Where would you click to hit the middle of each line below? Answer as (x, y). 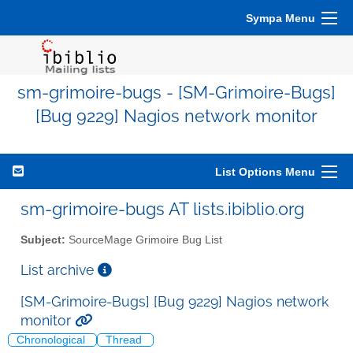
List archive (59, 269)
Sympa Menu (281, 18)
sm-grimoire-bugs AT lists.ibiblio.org (162, 209)
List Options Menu (265, 172)
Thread (125, 340)
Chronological (52, 340)
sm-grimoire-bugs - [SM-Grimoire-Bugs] (176, 93)
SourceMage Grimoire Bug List (144, 240)
